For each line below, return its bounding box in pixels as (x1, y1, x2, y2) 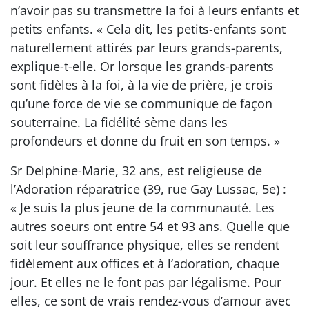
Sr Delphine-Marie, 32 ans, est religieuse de (10, 162, 262, 179)
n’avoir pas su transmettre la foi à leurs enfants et (10, 2, 299, 19)
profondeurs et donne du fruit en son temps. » (10, 132, 280, 149)
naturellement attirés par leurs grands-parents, (10, 39, 283, 56)
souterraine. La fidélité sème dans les (10, 114, 228, 130)
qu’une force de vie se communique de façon (10, 95, 272, 112)
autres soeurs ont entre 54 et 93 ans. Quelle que (10, 218, 290, 235)
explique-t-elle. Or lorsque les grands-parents (10, 58, 274, 74)
